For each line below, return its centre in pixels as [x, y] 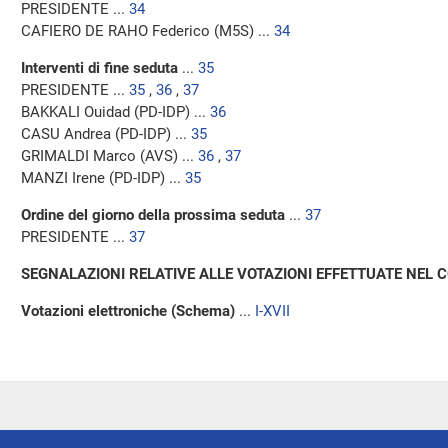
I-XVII [272, 311]
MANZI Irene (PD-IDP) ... [103, 178]
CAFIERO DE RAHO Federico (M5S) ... [147, 31]
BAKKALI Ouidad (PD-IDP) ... [115, 112]
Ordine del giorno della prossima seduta [153, 215]
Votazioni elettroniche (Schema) [128, 311]
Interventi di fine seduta [99, 68]
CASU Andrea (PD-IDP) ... [106, 134]
